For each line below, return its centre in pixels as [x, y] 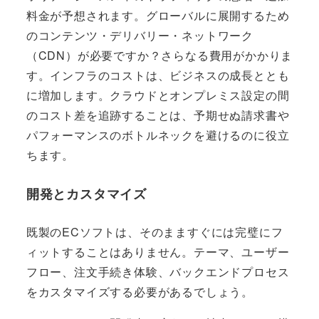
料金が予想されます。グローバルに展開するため [158, 16]
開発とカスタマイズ [86, 194]
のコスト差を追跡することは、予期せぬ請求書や [158, 115]
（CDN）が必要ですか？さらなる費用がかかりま [159, 56]
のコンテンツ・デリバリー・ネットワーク [140, 36]
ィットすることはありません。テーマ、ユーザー [158, 251]
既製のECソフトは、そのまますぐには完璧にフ [155, 231]
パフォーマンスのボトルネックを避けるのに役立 [158, 135]
